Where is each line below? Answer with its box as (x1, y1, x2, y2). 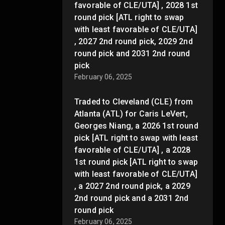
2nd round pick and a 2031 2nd (74, 193, 189, 203)
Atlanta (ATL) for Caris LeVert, (74, 108, 188, 119)
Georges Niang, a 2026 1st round (74, 121, 198, 131)
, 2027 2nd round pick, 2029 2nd (74, 36, 193, 46)
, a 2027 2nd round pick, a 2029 (74, 181, 190, 191)
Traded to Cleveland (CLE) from (74, 96, 193, 106)
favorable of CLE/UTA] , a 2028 (74, 145, 191, 155)
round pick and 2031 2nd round (74, 48, 190, 58)
